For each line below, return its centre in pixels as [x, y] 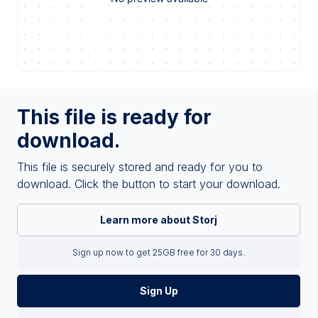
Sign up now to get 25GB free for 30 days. [159, 252]
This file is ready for [114, 117]
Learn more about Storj [159, 219]
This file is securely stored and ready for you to [140, 166]
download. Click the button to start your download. [149, 183]
